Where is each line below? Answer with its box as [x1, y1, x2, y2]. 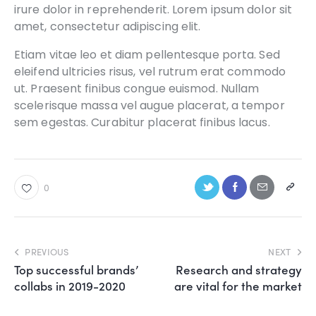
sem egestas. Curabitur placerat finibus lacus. [14, 114, 270, 131]
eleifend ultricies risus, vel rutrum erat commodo [14, 63, 286, 80]
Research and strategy [176, 261, 302, 279]
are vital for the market [174, 277, 302, 295]
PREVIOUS [25, 245, 69, 259]
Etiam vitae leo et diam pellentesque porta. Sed [14, 47, 280, 63]
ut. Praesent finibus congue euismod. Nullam [14, 80, 260, 97]
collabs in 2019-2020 [14, 277, 126, 295]
